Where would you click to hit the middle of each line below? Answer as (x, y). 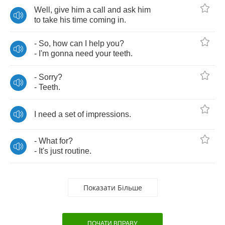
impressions (107, 114)
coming (102, 20)
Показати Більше (113, 188)
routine (77, 151)
